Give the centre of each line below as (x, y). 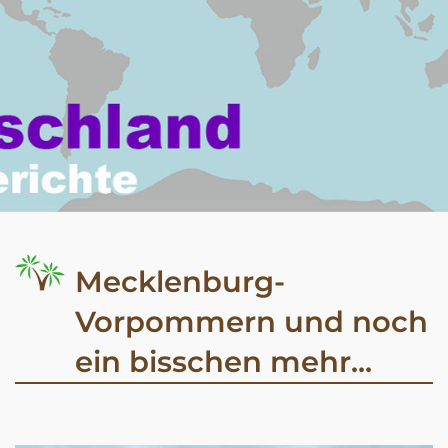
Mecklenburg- (180, 281)
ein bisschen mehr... (223, 361)
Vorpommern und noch (251, 321)
